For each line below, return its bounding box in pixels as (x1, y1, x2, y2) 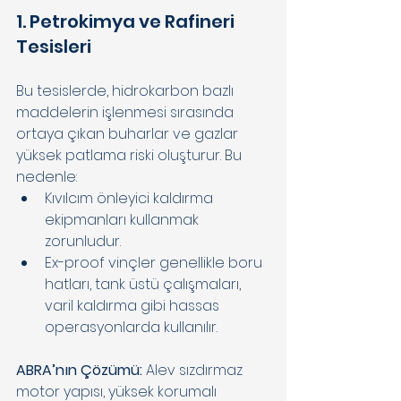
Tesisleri (16, 33, 95, 59)
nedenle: (16, 166, 81, 187)
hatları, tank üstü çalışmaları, (45, 273, 244, 294)
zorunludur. (45, 230, 124, 252)
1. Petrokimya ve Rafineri (16, 8, 238, 34)
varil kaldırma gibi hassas (45, 294, 223, 316)
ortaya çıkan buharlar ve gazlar (16, 123, 242, 144)
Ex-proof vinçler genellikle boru (45, 252, 266, 273)
